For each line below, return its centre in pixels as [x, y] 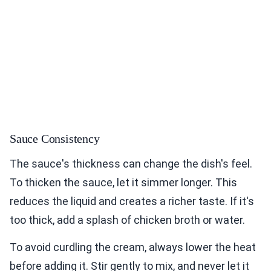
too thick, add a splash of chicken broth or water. [127, 220]
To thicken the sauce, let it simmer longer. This [123, 182]
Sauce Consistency [55, 138]
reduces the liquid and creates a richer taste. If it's [132, 201]
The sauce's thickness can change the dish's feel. [131, 163]
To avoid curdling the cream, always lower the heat [133, 247]
